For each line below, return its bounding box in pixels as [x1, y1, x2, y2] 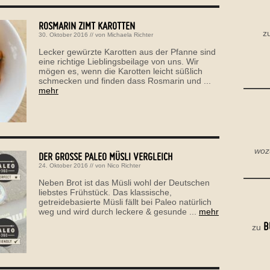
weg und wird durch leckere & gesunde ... [39, 206, 199, 216]
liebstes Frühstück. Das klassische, [39, 187, 172, 197]
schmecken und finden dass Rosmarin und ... [39, 75, 211, 86]
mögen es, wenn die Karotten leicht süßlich [39, 66, 202, 76]
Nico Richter [107, 162, 140, 169]
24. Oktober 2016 [39, 162, 88, 169]
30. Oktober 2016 [39, 31, 88, 38]
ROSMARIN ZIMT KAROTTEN [39, 19, 135, 32]
